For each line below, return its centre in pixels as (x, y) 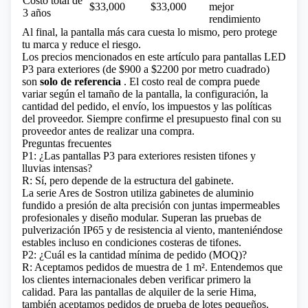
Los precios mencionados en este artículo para (123, 57)
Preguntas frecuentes (67, 143)
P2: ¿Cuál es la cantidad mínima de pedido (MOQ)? (134, 255)
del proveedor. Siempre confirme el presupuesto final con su (152, 119)
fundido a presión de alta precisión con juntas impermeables (151, 205)
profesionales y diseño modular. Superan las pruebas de (142, 218)
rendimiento (235, 19)
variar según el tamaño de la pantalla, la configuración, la (145, 94)
